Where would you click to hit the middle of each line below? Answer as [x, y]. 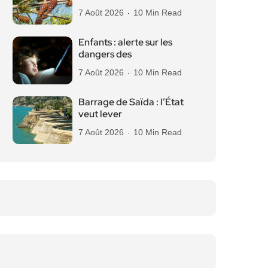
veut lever [100, 114]
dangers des [105, 54]
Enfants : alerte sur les [125, 42]
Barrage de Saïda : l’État [131, 102]
